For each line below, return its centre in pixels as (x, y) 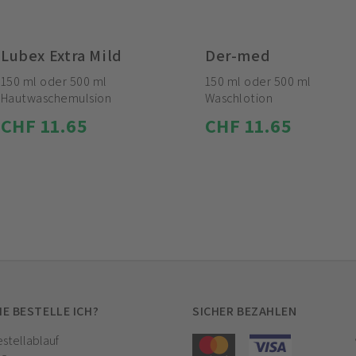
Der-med (238, 56)
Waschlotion (239, 98)
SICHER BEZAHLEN (245, 311)
